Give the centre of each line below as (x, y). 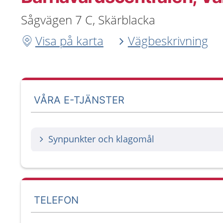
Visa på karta (69, 41)
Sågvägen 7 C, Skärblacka (88, 20)
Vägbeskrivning (168, 41)
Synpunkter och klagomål (101, 139)
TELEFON (56, 200)
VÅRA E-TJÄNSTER (79, 100)
